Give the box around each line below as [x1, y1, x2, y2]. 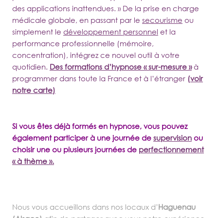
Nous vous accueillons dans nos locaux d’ [12, 202, 158, 212]
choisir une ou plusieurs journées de [12, 145, 139, 154]
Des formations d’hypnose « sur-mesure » [50, 62, 192, 72]
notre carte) [12, 86, 55, 95]
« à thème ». [12, 157, 54, 166]
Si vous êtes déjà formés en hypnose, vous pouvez [12, 122, 187, 131]
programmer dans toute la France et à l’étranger [12, 74, 187, 83]
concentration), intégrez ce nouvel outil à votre [12, 51, 180, 60]
